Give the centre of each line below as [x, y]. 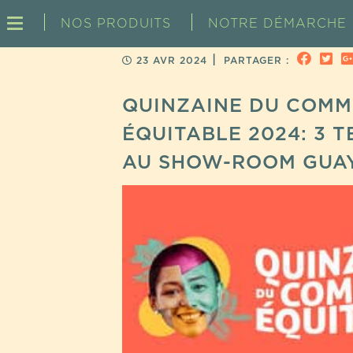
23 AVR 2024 [172, 61]
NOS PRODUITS [116, 24]
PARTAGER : [260, 61]
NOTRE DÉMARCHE [277, 24]
